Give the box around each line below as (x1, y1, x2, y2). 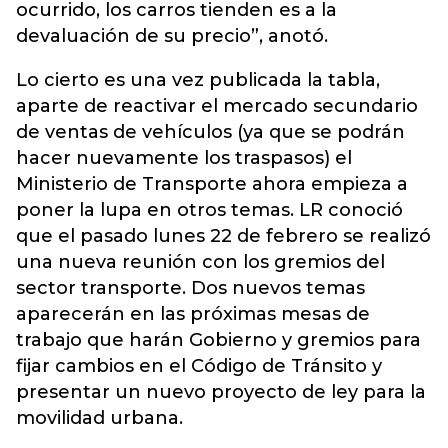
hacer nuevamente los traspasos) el (16, 147, 352, 169)
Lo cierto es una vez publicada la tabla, (16, 69, 380, 91)
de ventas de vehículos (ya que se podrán (16, 121, 405, 143)
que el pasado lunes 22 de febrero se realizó (16, 225, 431, 247)
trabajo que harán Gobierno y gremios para (16, 329, 421, 351)
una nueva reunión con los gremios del (16, 251, 385, 273)
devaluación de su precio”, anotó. (16, 25, 333, 47)
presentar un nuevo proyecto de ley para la (16, 381, 426, 403)
